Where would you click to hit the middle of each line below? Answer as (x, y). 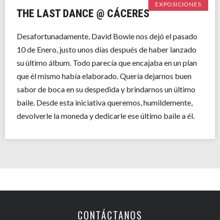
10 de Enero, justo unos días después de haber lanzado (107, 49)
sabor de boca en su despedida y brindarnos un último (106, 89)
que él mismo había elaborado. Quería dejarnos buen (104, 76)
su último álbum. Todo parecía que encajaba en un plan (107, 63)
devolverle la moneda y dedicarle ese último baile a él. (106, 116)
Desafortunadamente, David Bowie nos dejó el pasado (107, 36)
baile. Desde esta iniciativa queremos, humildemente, (105, 102)
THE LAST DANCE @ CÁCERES (83, 14)
